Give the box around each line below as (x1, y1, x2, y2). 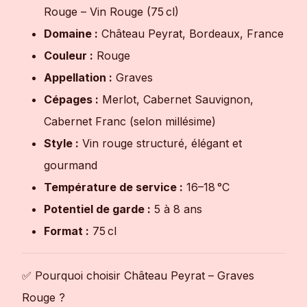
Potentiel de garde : (44, 202, 151, 217)
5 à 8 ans (151, 202, 202, 217)
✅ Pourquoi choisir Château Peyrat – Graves (22, 269, 254, 283)
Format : (44, 224, 89, 238)
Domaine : (44, 27, 98, 41)
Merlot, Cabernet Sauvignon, (99, 93, 254, 107)
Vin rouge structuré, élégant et (79, 136, 242, 151)
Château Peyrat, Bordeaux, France (98, 27, 284, 41)
